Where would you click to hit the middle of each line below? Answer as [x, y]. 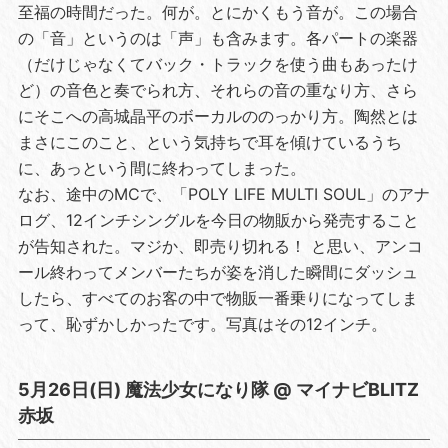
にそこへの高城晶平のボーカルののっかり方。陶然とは [217, 115]
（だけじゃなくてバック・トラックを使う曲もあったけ [217, 63]
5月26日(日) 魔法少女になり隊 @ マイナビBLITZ [218, 389]
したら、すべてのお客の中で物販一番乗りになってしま [217, 297]
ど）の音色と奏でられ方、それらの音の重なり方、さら [217, 89]
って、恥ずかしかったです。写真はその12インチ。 [202, 323]
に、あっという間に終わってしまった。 [161, 167]
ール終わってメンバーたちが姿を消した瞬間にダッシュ [217, 271]
